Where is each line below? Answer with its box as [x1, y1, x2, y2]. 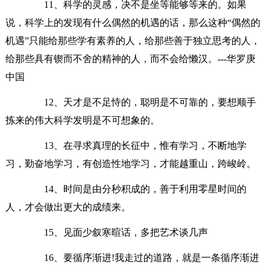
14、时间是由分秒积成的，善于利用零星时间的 [24, 183, 246, 194]
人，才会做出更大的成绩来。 [5, 201, 131, 212]
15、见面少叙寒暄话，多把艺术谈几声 [24, 227, 208, 237]
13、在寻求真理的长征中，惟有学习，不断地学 [24, 140, 246, 151]
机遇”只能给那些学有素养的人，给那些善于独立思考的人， [5, 35, 260, 46]
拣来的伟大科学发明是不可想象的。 [5, 115, 160, 125]
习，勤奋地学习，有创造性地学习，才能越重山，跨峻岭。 [5, 158, 256, 169]
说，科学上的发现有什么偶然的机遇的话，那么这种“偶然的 [5, 17, 260, 28]
